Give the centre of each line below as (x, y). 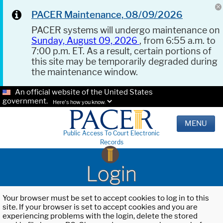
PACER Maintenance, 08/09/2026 (107, 15)
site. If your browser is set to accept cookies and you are (100, 207)
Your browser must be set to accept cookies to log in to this (106, 198)
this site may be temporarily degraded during (124, 61)
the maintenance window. (85, 72)
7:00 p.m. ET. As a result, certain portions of (121, 51)
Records (111, 142)
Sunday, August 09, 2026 (85, 41)
